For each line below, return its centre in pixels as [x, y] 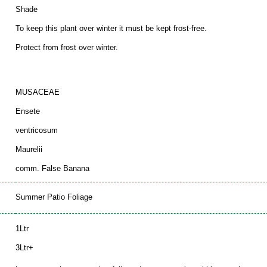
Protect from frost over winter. [67, 48]
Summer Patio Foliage [54, 197]
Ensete [28, 111]
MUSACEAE [38, 92]
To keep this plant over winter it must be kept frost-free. [111, 29]
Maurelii [29, 149]
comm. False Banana [52, 168]
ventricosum [37, 130]
